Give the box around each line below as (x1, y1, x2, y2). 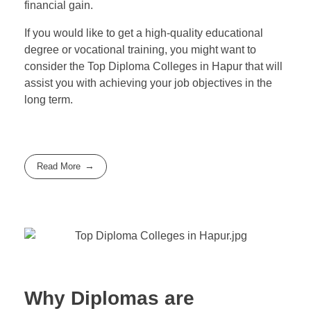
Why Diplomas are (24, 287, 194, 310)
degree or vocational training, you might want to (24, 43, 256, 56)
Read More (37, 161, 81, 172)
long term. (24, 93, 73, 106)
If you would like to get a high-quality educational (24, 26, 263, 39)
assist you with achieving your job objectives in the (24, 76, 272, 89)
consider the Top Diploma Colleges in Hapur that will (24, 60, 283, 72)
